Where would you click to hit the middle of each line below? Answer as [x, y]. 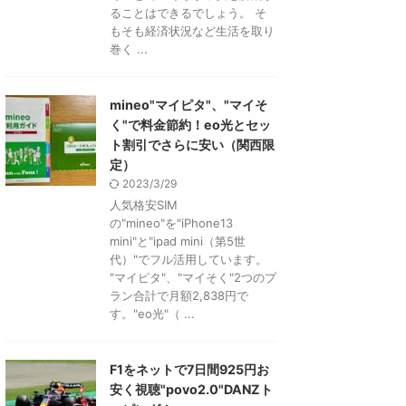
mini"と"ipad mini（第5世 [178, 241]
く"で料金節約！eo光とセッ [190, 125]
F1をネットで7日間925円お [189, 369]
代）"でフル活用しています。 [188, 259]
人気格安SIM [144, 205]
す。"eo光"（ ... [152, 314]
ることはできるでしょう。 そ [188, 13]
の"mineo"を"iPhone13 [171, 223]
